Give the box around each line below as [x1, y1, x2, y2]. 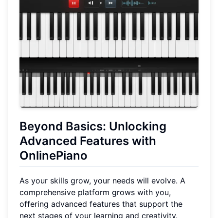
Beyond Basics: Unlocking [19, 119, 166, 133]
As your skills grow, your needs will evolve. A [19, 176, 185, 186]
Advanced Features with [19, 133, 156, 148]
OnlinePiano [19, 148, 88, 163]
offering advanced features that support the [19, 199, 182, 209]
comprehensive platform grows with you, [19, 187, 171, 198]
